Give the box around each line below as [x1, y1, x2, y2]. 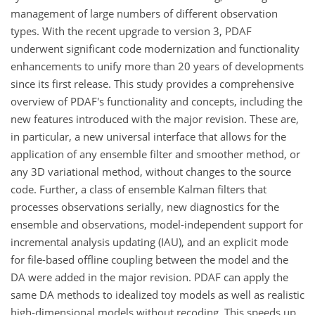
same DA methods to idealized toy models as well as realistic [11, 288, 304, 302]
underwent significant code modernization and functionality [11, 41, 300, 56]
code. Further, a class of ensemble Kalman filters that [11, 182, 266, 197]
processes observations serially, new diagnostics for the [11, 200, 279, 214]
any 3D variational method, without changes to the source [11, 165, 291, 179]
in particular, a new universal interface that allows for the [11, 129, 286, 144]
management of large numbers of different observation [11, 6, 278, 21]
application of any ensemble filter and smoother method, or [11, 147, 300, 162]
